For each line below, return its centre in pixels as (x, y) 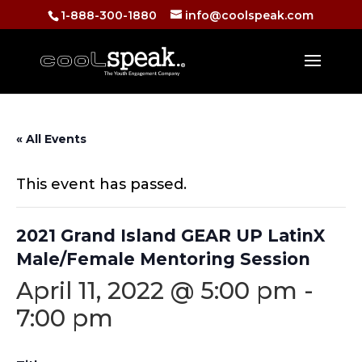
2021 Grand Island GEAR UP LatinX (170, 236)
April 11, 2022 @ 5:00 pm (157, 290)
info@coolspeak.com (250, 15)
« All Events (51, 139)
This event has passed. (101, 184)
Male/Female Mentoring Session (163, 259)
